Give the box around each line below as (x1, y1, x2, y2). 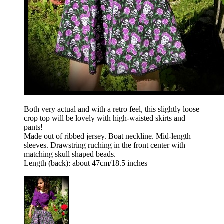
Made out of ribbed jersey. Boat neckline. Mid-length (24, 132, 191, 141)
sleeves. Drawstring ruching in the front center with (24, 141, 185, 150)
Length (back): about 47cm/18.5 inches (24, 159, 147, 168)
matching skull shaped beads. (24, 150, 116, 159)
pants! (24, 123, 43, 132)
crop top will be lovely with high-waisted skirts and (24, 114, 185, 123)
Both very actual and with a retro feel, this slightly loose (24, 105, 199, 114)
